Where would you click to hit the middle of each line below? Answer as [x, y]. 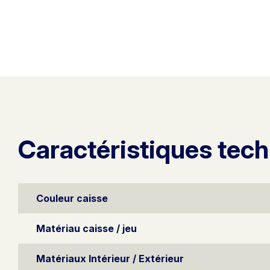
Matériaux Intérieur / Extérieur [110, 258]
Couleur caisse [72, 198]
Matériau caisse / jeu [86, 228]
